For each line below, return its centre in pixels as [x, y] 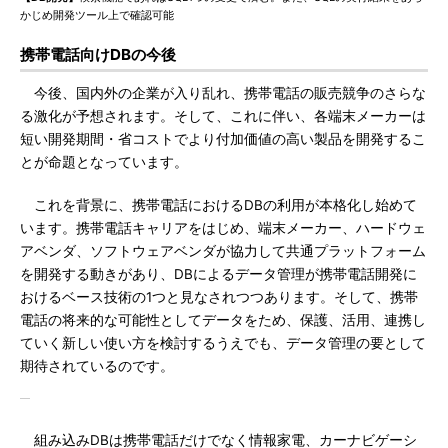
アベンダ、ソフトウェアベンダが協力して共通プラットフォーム [223, 251]
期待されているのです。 [97, 366]
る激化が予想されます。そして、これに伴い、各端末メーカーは [223, 116]
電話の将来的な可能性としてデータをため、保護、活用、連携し [223, 320]
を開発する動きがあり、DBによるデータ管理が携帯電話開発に [218, 274]
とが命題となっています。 [104, 162]
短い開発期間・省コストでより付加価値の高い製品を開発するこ [223, 139]
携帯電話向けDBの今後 [98, 54]
